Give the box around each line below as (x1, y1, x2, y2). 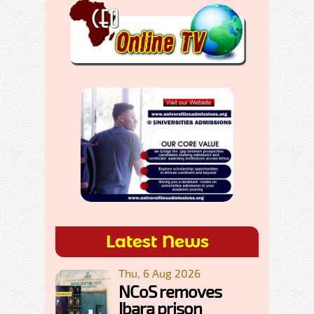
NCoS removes (118, 281, 221, 302)
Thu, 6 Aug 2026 (118, 266, 200, 280)
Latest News (105, 231, 209, 252)
